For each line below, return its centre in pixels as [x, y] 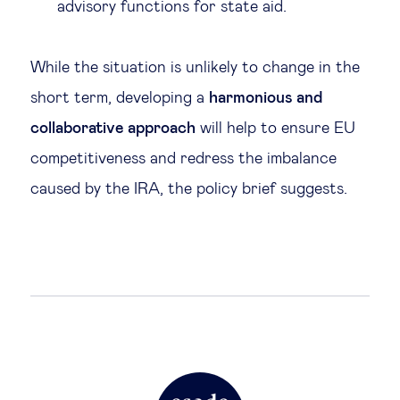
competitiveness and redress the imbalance [183, 158]
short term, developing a [120, 98]
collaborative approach [113, 128]
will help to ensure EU [275, 128]
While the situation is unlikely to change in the [195, 67]
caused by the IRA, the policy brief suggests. [191, 189]
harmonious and [266, 98]
